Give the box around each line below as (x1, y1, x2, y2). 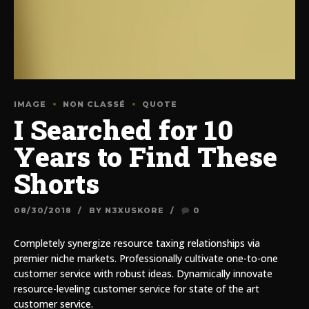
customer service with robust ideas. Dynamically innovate (14, 267, 272, 281)
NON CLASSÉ (63, 99, 126, 110)
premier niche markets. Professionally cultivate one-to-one (14, 252, 278, 266)
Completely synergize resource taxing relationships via (14, 237, 260, 250)
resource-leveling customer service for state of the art (14, 282, 259, 296)
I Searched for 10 (14, 112, 233, 148)
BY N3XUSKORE (88, 206, 164, 216)
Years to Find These (14, 139, 277, 175)
